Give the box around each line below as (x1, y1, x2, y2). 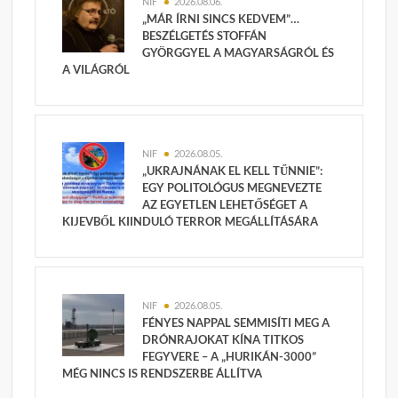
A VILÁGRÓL (62, 62, 131, 77)
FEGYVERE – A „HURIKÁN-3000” (142, 349, 317, 364)
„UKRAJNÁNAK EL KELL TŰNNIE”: (142, 163, 323, 179)
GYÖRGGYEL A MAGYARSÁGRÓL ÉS (142, 45, 335, 60)
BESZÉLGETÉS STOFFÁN (142, 28, 267, 44)
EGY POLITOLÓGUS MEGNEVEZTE (142, 180, 322, 195)
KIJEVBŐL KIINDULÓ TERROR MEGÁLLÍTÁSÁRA (62, 214, 319, 229)
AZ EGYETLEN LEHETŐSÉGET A (142, 197, 308, 212)
